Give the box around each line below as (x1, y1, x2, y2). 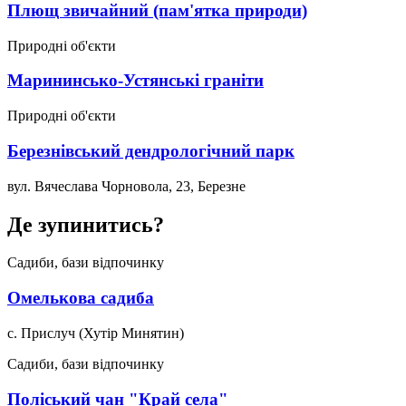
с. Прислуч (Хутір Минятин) (7, 324, 184, 341)
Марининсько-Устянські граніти (7, 71, 264, 91)
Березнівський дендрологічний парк (7, 140, 295, 160)
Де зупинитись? (7, 212, 164, 237)
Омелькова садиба (7, 288, 154, 308)
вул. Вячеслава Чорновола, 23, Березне (7, 178, 246, 194)
